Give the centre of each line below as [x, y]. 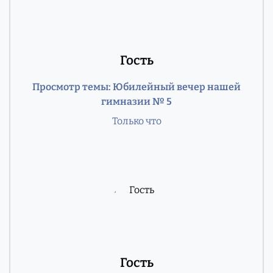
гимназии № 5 [136, 101]
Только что [136, 121]
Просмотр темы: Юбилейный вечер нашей [136, 87]
